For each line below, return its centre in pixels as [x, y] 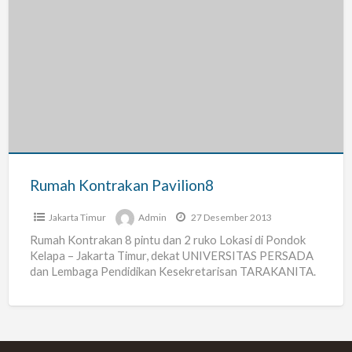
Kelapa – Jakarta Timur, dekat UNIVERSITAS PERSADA [171, 256]
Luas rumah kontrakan [88, 287]
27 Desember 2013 [230, 218]
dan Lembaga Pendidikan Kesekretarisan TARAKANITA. [172, 271]
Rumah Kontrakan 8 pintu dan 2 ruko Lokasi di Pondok [167, 240]
